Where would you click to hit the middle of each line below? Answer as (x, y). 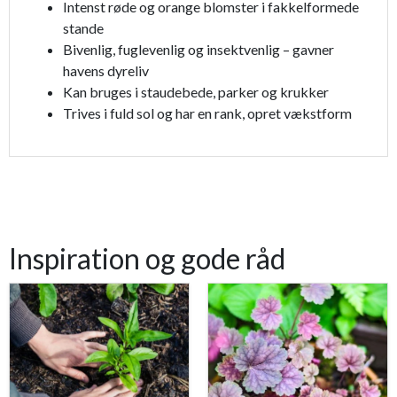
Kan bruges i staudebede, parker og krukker (196, 92)
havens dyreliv (106, 71)
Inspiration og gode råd (147, 259)
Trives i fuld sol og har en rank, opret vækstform (207, 113)
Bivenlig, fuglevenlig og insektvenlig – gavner (198, 50)
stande (83, 28)
